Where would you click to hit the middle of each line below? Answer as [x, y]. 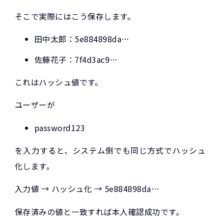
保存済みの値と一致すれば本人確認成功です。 [99, 211]
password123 [60, 127]
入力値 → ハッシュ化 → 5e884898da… [87, 189]
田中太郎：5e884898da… [82, 39]
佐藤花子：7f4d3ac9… [76, 59]
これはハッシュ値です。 [59, 82]
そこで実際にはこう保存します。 [75, 16]
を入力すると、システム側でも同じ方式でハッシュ [110, 151]
